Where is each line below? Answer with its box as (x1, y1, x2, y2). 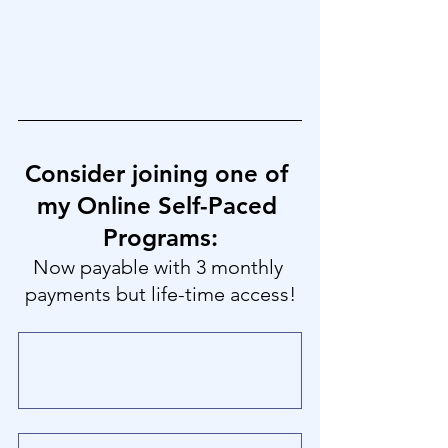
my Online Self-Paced (36, 191, 284, 221)
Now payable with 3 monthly (32, 255, 288, 280)
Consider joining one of (25, 159, 295, 189)
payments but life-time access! (24, 282, 296, 307)
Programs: (102, 223, 218, 253)
